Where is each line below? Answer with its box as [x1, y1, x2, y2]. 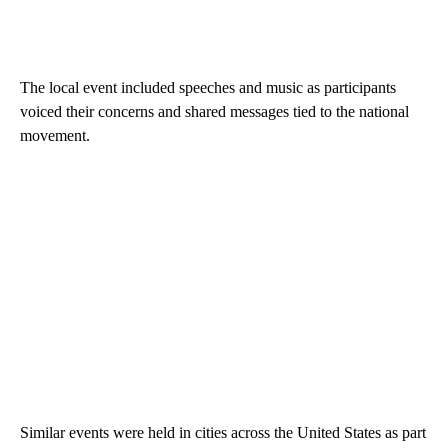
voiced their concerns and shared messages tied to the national [20, 102, 409, 120]
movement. [20, 126, 90, 144]
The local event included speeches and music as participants [20, 78, 396, 96]
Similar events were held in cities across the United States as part [20, 423, 426, 441]
